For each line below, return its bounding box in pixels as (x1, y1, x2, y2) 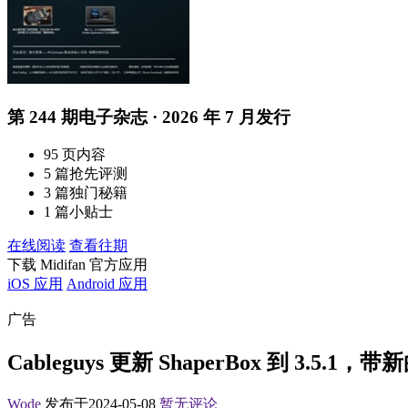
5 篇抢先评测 (44, 166, 127, 182)
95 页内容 (44, 147, 106, 163)
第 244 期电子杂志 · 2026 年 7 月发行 (7, 107, 291, 127)
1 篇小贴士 (44, 204, 113, 220)
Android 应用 (66, 276, 148, 292)
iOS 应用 (7, 276, 63, 292)
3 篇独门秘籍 (44, 185, 127, 201)
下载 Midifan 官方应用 (7, 257, 148, 273)
